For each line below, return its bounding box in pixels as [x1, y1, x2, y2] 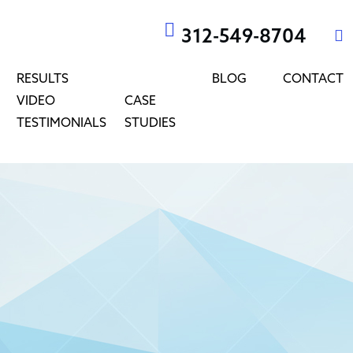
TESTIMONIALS [17, 116, 106, 131]
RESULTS [17, 72, 69, 87]
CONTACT [283, 72, 344, 87]
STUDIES [124, 116, 176, 131]
